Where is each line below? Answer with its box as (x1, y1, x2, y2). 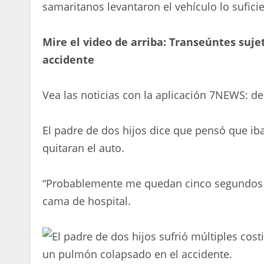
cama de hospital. (42, 193, 131, 208)
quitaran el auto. (42, 140, 124, 155)
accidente (42, 52, 94, 67)
